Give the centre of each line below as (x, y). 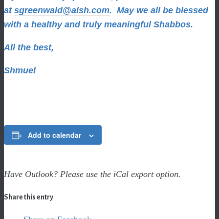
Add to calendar (55, 135)
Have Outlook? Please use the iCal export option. (92, 174)
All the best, (29, 47)
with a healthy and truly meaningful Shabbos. (99, 24)
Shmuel (20, 70)
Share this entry (29, 197)
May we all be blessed (163, 10)
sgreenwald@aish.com (62, 10)
